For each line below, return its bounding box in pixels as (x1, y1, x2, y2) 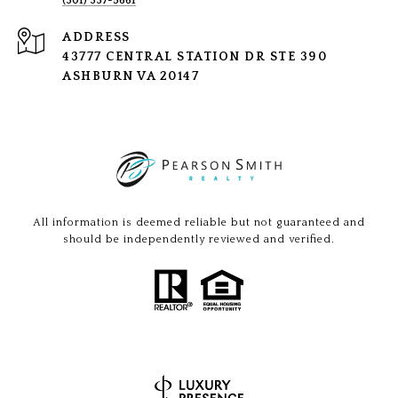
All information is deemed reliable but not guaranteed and (33, 217, 365, 229)
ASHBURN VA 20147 (62, 69, 199, 84)
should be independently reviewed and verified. (63, 234, 335, 246)
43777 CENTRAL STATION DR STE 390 (62, 50, 327, 65)
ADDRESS (62, 30, 131, 45)
